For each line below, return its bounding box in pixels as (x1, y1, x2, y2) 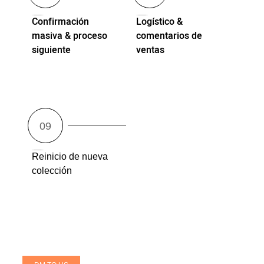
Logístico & (136, 14, 183, 29)
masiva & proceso (32, 28, 108, 43)
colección (32, 166, 72, 176)
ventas (136, 42, 164, 57)
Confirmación (32, 14, 90, 29)
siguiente (32, 42, 71, 57)
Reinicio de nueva (32, 151, 108, 161)
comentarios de (136, 28, 202, 43)
